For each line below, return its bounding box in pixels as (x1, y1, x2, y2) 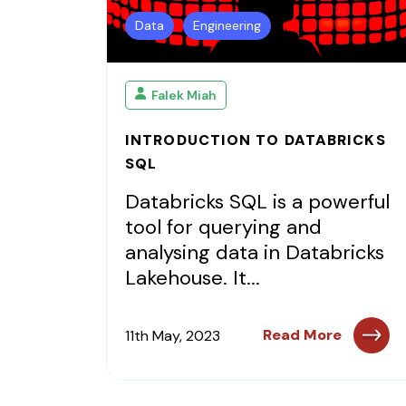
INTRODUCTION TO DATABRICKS (125, 130, 386, 150)
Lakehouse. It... (125, 265, 260, 291)
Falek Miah (151, 86, 217, 103)
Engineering (193, 17, 261, 34)
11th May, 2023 (125, 325, 220, 345)
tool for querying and (125, 214, 322, 240)
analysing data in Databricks (125, 239, 384, 266)
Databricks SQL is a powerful (125, 188, 390, 215)
